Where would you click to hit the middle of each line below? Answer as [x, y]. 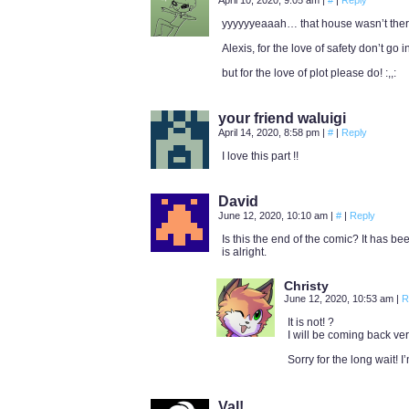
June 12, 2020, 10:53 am [340, 299]
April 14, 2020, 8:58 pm [270, 132]
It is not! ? [311, 322]
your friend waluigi [282, 118]
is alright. [244, 252]
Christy [306, 286]
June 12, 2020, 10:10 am [274, 215]
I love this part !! [260, 156]
